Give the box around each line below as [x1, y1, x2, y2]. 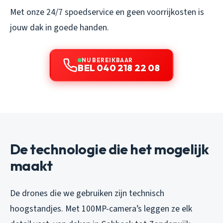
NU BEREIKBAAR [82, 56, 133, 64]
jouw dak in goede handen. [10, 21, 109, 34]
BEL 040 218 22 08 [78, 62, 160, 74]
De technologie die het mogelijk [10, 140, 209, 158]
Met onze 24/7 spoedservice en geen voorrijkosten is [10, 6, 204, 19]
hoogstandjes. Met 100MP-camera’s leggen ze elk [10, 203, 192, 216]
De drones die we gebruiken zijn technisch [10, 187, 164, 200]
